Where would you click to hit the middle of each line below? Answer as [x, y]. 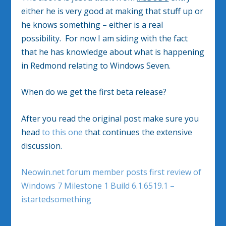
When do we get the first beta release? [94, 92]
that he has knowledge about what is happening [113, 52]
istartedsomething [56, 200]
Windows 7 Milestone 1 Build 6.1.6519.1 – [98, 186]
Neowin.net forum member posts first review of [111, 172]
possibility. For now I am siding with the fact [105, 38]
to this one [63, 132]
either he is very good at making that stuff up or [112, 11]
